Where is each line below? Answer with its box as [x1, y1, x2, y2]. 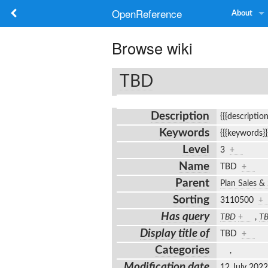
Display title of [140, 227, 210, 239]
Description [151, 110, 210, 122]
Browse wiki [112, 37, 193, 59]
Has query [161, 211, 210, 223]
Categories [155, 244, 210, 256]
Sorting [173, 194, 210, 206]
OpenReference [112, 6, 182, 21]
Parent [175, 177, 210, 189]
